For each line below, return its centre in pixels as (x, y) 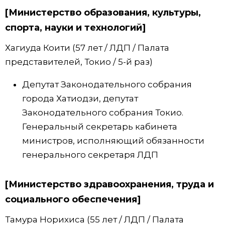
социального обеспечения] (73, 200)
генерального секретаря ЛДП (90, 155)
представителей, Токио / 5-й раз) (79, 62)
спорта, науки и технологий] (75, 28)
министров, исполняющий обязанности (113, 141)
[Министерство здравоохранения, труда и (109, 185)
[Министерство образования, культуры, (103, 13)
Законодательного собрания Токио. (103, 113)
